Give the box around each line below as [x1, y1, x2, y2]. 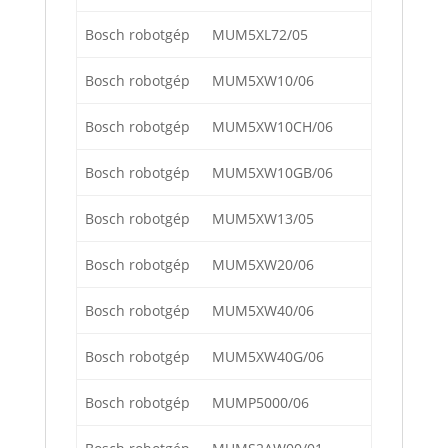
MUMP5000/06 [212, 393, 309, 413]
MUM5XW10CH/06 [212, 117, 333, 137]
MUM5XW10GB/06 [212, 163, 333, 183]
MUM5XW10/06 [212, 71, 314, 91]
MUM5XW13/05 [212, 209, 314, 229]
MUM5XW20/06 [212, 255, 314, 275]
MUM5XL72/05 [212, 25, 308, 45]
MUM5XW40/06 [212, 301, 314, 321]
